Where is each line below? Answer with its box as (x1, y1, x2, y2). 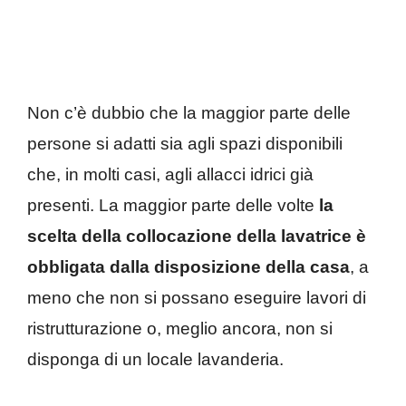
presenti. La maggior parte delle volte (27, 195, 319, 215)
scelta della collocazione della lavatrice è (27, 226, 366, 246)
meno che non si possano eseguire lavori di (27, 287, 366, 307)
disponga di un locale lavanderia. (27, 349, 284, 369)
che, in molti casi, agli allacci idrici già (27, 164, 314, 184)
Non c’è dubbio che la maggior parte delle (27, 102, 351, 122)
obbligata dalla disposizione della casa (27, 256, 350, 276)
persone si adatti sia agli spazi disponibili (27, 133, 343, 153)
